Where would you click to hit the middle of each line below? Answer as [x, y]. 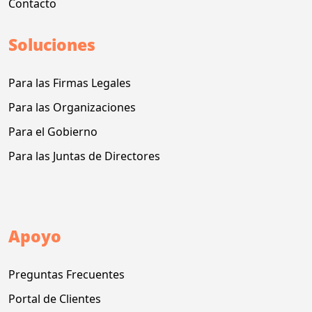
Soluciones [52, 44]
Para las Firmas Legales [70, 83]
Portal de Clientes [55, 298]
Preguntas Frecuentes [67, 274]
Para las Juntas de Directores [84, 156]
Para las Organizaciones [72, 107]
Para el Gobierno [53, 131]
